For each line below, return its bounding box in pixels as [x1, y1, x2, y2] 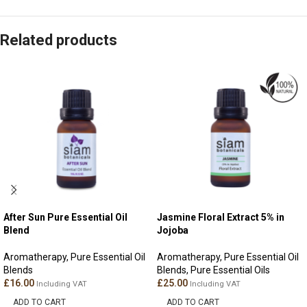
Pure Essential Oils [191, 265, 270, 275]
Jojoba [157, 225, 188, 236]
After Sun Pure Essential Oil [3, 212, 127, 223]
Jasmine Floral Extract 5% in [157, 212, 284, 223]
